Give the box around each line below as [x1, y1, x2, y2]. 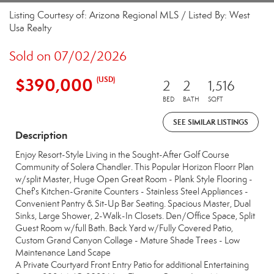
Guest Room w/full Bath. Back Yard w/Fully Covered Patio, [15, 223, 233, 234]
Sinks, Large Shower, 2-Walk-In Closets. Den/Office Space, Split [15, 210, 255, 221]
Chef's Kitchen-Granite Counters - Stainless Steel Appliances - [15, 186, 248, 197]
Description [15, 128, 67, 142]
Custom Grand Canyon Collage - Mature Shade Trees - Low [15, 235, 240, 246]
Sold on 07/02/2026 [9, 48, 127, 64]
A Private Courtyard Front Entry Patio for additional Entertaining [15, 259, 249, 270]
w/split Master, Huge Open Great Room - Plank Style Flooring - [15, 174, 253, 185]
